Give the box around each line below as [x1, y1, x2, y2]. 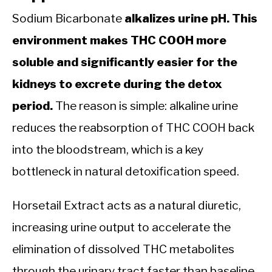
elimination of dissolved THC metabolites [12, 241, 234, 256]
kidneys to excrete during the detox [12, 76, 222, 91]
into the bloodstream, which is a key [12, 141, 203, 157]
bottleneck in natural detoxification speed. [12, 163, 239, 178]
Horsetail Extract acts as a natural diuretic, [12, 197, 241, 212]
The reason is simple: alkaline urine [53, 98, 238, 113]
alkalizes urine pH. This [124, 10, 257, 25]
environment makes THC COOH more [12, 32, 226, 47]
